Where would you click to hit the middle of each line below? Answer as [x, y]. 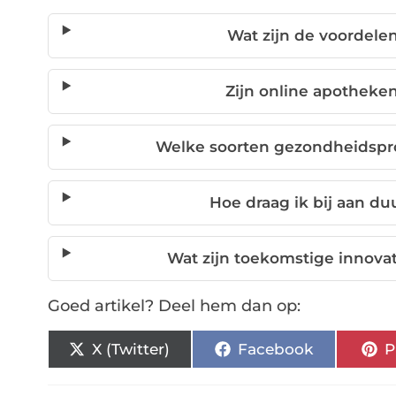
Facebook [275, 349]
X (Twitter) [131, 349]
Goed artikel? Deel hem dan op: [174, 306]
